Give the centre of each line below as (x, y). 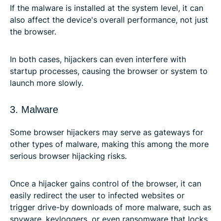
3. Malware (34, 109)
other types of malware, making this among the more (109, 144)
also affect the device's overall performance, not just (109, 19)
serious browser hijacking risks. (68, 156)
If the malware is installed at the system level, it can (107, 8)
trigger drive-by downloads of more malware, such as (110, 207)
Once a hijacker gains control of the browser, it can (106, 183)
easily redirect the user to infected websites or (97, 195)
